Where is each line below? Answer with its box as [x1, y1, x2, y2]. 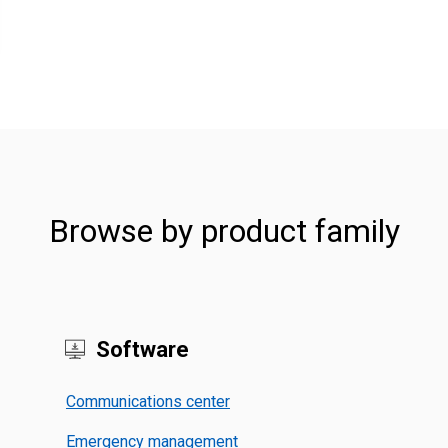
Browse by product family [48, 212, 400, 250]
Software [95, 337, 189, 362]
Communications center [65, 392, 230, 411]
